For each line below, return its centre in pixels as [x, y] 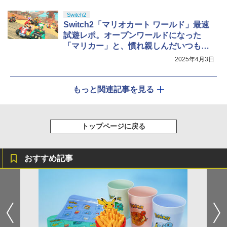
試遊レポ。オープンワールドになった [132, 35]
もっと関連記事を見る [113, 90]
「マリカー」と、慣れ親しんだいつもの [136, 46]
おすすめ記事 [49, 159]
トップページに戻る [113, 126]
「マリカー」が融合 [100, 57]
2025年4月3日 [195, 60]
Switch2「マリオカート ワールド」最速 [136, 25]
